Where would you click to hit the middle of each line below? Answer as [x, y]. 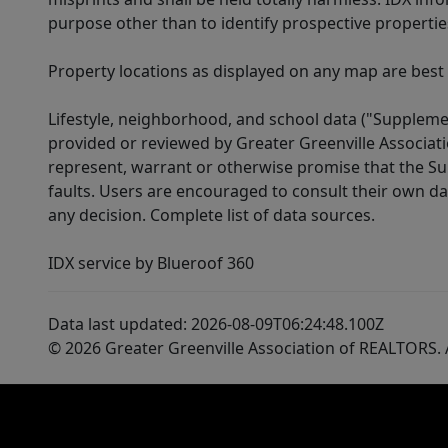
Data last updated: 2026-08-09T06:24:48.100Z [216, 324]
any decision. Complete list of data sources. [211, 215]
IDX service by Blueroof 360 [151, 263]
